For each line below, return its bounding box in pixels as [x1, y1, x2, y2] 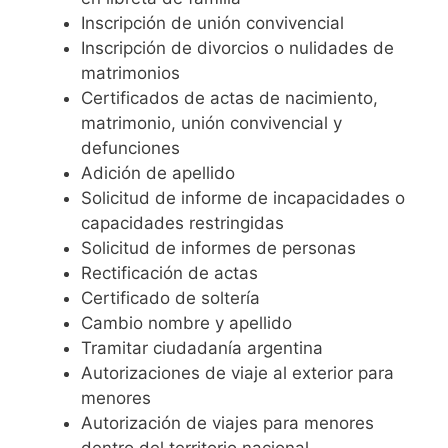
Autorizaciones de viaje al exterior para [81, 362, 394, 383]
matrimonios [81, 62, 180, 83]
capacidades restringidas [81, 212, 284, 233]
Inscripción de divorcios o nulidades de [81, 37, 394, 58]
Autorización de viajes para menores [81, 412, 374, 433]
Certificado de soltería [81, 287, 260, 308]
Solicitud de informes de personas [81, 237, 356, 258]
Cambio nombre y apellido [81, 312, 292, 333]
